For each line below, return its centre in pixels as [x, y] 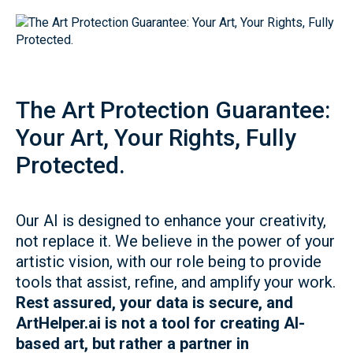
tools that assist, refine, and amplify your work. [176, 282]
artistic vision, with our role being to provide [169, 262]
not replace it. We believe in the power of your [175, 241]
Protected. [71, 165]
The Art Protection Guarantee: [173, 110]
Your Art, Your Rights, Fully [156, 137]
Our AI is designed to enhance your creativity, [171, 221]
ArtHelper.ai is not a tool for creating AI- [160, 323]
